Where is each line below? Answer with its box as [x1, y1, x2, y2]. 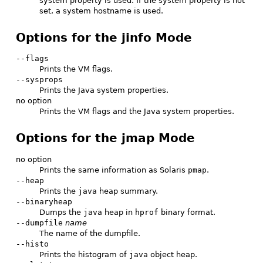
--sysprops [16, 75, 63, 85]
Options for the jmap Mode [16, 131, 195, 146]
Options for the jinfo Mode [16, 30, 192, 45]
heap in [102, 207, 135, 217]
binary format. [159, 207, 215, 217]
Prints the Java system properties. [39, 86, 168, 95]
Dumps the [39, 207, 83, 217]
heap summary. [97, 186, 158, 195]
